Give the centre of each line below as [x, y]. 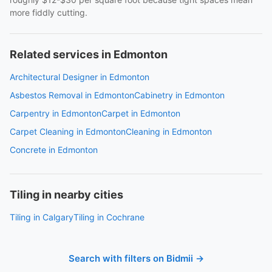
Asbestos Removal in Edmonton [72, 95]
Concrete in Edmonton [54, 150]
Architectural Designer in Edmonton [80, 77]
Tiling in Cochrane [109, 217]
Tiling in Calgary [42, 217]
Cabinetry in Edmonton [179, 95]
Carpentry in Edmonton [56, 113]
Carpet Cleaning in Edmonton [68, 131]
